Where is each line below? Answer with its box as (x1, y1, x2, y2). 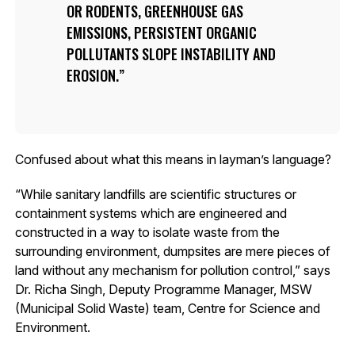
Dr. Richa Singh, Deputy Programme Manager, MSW (14, 281, 312, 297)
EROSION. (66, 64, 119, 86)
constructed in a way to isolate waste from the (14, 223, 280, 240)
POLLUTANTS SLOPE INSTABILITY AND (66, 43, 276, 64)
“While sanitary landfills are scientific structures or (14, 185, 296, 202)
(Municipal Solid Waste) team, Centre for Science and (14, 300, 320, 316)
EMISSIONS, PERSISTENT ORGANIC (66, 21, 257, 43)
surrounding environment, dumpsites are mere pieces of (14, 242, 330, 259)
